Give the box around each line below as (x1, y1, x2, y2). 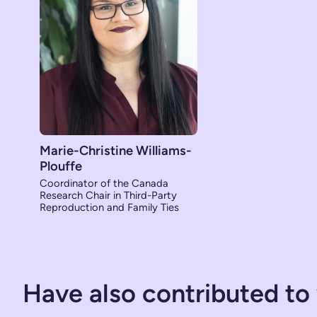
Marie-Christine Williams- (40, 143, 192, 159)
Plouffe (40, 158, 82, 175)
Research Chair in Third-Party (40, 189, 177, 202)
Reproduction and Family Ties (40, 201, 179, 214)
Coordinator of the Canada (40, 177, 168, 190)
